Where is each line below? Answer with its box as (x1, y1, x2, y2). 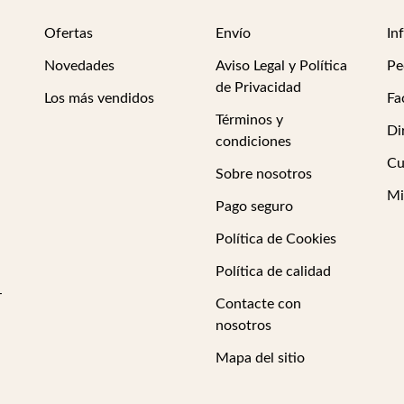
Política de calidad (215, 264, 331, 279)
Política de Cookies (215, 232, 336, 246)
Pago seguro (215, 199, 293, 214)
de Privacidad (215, 80, 301, 95)
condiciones (215, 134, 291, 149)
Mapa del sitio (215, 351, 305, 365)
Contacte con (215, 297, 301, 311)
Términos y (215, 113, 283, 127)
